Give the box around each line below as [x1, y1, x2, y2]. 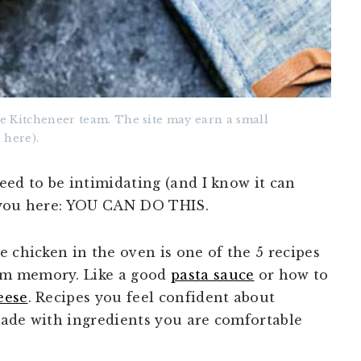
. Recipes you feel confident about [27, 289, 276, 305]
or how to [254, 267, 329, 283]
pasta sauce [170, 267, 255, 283]
